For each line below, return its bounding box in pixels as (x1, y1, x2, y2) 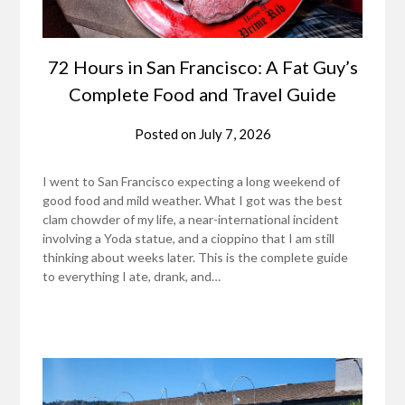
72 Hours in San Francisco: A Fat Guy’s (47, 55, 358, 78)
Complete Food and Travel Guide (69, 82, 336, 105)
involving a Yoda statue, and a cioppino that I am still (42, 230, 335, 246)
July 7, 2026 (198, 125, 271, 142)
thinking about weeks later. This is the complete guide (42, 249, 349, 265)
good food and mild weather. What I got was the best (42, 192, 344, 208)
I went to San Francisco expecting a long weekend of (42, 173, 341, 189)
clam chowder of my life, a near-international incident (42, 211, 340, 227)
